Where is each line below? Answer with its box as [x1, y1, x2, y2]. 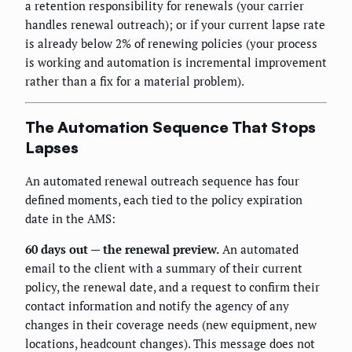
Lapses [25, 137, 79, 157]
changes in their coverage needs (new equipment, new [25, 316, 317, 332]
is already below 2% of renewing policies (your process [25, 35, 317, 52]
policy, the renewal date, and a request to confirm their [25, 278, 320, 295]
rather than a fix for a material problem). [25, 73, 244, 90]
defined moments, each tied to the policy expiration [25, 191, 302, 207]
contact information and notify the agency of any [25, 297, 289, 313]
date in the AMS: [25, 210, 115, 226]
